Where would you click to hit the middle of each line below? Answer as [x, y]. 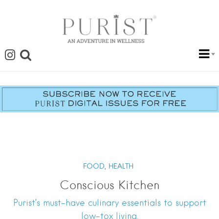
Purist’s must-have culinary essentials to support [109, 203]
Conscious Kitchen [109, 185]
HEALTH [121, 166]
